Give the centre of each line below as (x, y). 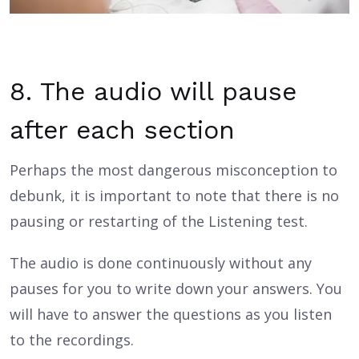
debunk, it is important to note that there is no (174, 196)
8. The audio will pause (153, 92)
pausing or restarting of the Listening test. (159, 222)
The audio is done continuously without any (161, 263)
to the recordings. (72, 340)
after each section (122, 130)
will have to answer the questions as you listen (171, 315)
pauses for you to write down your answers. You (176, 289)
